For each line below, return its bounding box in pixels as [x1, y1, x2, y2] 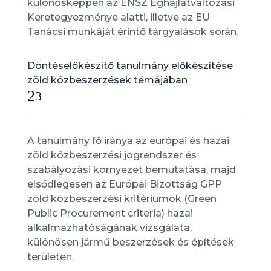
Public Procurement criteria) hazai [27, 207, 193, 219]
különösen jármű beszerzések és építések [27, 237, 234, 248]
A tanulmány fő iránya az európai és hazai [27, 135, 229, 146]
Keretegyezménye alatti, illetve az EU [27, 11, 210, 23]
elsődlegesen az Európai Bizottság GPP [27, 178, 222, 190]
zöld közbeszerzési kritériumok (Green [27, 193, 217, 204]
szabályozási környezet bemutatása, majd [27, 164, 236, 175]
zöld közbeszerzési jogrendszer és [27, 149, 197, 161]
